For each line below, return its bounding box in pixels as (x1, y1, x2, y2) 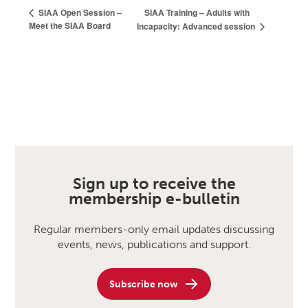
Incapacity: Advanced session (137, 20, 258, 33)
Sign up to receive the (72, 174, 236, 193)
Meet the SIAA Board (29, 19, 111, 32)
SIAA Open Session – (36, 6, 122, 19)
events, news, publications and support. (57, 238, 251, 252)
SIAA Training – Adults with (144, 5, 250, 19)
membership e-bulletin (68, 189, 240, 208)
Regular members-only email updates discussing (34, 223, 274, 236)
